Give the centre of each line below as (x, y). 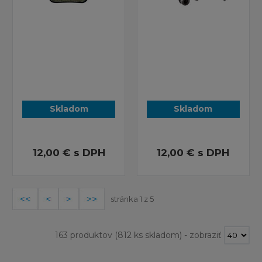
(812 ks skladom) (147, 235)
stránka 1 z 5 (132, 199)
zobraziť (206, 235)
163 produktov (83, 235)
